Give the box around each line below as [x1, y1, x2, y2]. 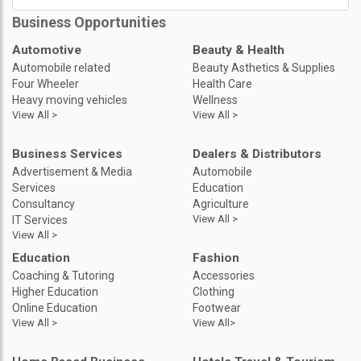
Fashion [193, 250, 239, 265]
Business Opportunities [12, 13, 166, 31]
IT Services [12, 213, 68, 226]
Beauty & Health [193, 42, 284, 57]
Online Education [12, 301, 98, 314]
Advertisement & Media [12, 164, 132, 178]
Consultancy [12, 197, 75, 210]
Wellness [193, 93, 238, 106]
